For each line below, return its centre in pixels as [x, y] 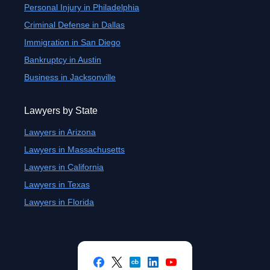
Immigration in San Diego [72, 42]
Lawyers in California [64, 167]
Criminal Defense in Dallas [74, 25]
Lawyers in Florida [59, 202]
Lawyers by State [61, 111]
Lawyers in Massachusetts [74, 149]
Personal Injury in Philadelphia [82, 7]
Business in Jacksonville [70, 77]
